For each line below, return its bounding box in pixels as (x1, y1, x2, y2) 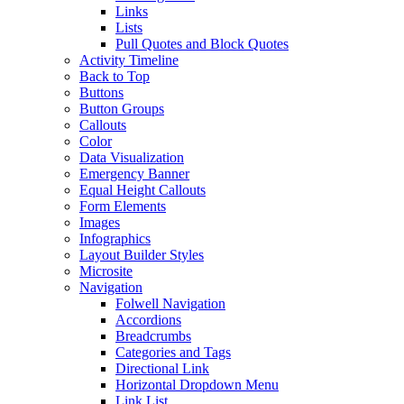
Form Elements (79, 197, 166, 214)
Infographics (79, 230, 151, 246)
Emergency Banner (79, 165, 189, 181)
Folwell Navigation (115, 295, 225, 311)
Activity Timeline (79, 51, 179, 68)
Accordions (115, 311, 181, 327)
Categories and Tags (115, 344, 231, 360)
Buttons (79, 84, 124, 100)
